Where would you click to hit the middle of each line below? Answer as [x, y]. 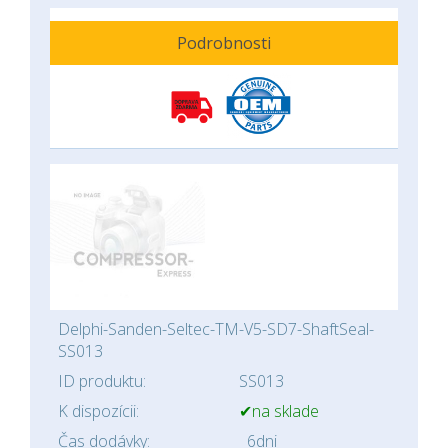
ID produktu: [102, 381]
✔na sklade [279, 411]
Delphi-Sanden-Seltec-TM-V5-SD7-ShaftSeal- [216, 329]
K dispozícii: [98, 411]
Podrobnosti [224, 43]
